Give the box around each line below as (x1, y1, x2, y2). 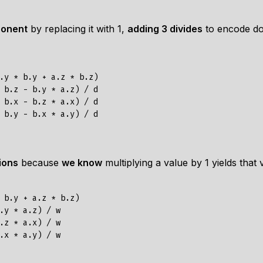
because (18, 157, 62, 168)
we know (62, 157, 102, 168)
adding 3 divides (127, 23, 203, 35)
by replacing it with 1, (28, 23, 127, 35)
